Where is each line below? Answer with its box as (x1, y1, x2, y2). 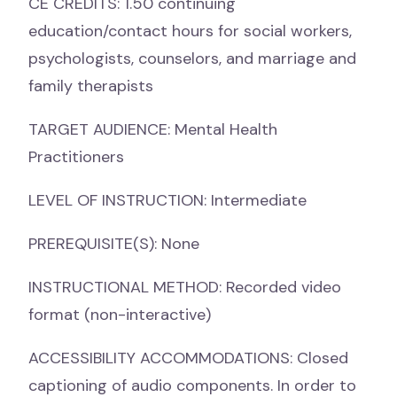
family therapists (28, 75, 153, 97)
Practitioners (28, 146, 124, 167)
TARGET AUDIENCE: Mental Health (28, 119, 277, 140)
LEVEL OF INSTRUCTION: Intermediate (28, 190, 307, 211)
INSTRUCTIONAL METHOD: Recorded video (28, 276, 341, 298)
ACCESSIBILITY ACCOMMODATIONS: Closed (28, 347, 348, 369)
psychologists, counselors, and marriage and (28, 48, 356, 69)
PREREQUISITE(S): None (28, 233, 199, 254)
